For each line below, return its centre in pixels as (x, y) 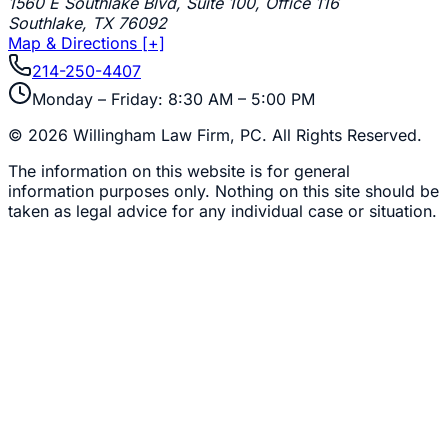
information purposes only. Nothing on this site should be (223, 190)
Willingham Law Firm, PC (167, 134)
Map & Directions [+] (86, 42)
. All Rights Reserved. (342, 134)
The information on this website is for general (179, 170)
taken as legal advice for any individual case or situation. (222, 210)
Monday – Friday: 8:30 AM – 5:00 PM (173, 98)
